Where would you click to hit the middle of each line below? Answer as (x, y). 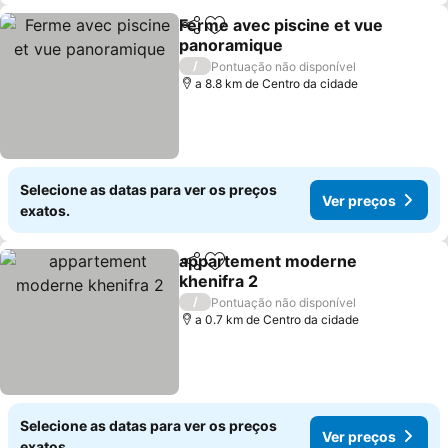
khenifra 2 (219, 281)
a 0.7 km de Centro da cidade (277, 319)
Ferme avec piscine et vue (281, 25)
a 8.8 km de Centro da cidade (277, 83)
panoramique (231, 45)
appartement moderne (268, 261)
